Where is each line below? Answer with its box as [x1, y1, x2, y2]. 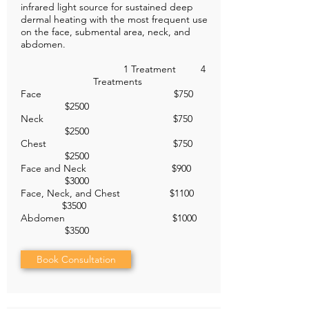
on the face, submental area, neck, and [21, 26, 190, 39]
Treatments [92, 75, 142, 88]
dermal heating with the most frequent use [21, 13, 208, 26]
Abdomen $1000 [21, 212, 210, 225]
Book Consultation [36, 253, 116, 266]
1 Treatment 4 [29, 63, 206, 76]
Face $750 [21, 88, 212, 101]
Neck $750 [21, 112, 212, 126]
